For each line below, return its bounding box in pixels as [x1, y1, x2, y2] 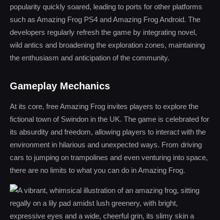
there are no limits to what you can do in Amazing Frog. [10, 166, 185, 174]
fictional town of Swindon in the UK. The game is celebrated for [10, 115, 209, 123]
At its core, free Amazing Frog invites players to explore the [10, 102, 198, 110]
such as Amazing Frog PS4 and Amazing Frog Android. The [10, 15, 200, 24]
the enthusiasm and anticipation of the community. [10, 54, 169, 62]
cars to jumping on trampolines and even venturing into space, [10, 153, 208, 162]
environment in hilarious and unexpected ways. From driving [10, 140, 202, 149]
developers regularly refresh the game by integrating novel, [10, 28, 197, 36]
